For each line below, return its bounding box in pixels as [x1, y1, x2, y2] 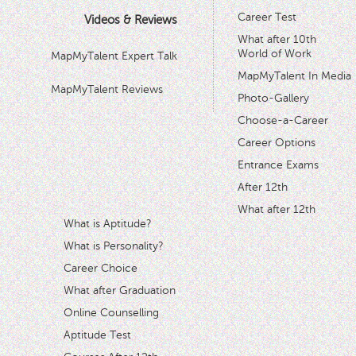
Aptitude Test [64, 329, 131, 341]
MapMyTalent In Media [237, 70, 351, 82]
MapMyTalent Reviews [51, 83, 164, 95]
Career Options [237, 137, 315, 149]
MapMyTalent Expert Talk [51, 49, 178, 62]
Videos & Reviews [83, 14, 177, 26]
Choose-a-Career [237, 114, 328, 126]
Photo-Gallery [237, 92, 309, 104]
